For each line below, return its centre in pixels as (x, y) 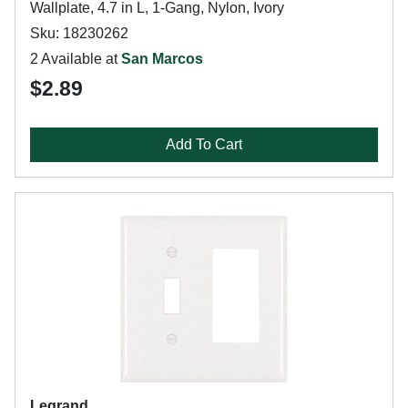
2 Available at (76, 59)
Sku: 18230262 (79, 33)
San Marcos (162, 59)
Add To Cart (204, 144)
